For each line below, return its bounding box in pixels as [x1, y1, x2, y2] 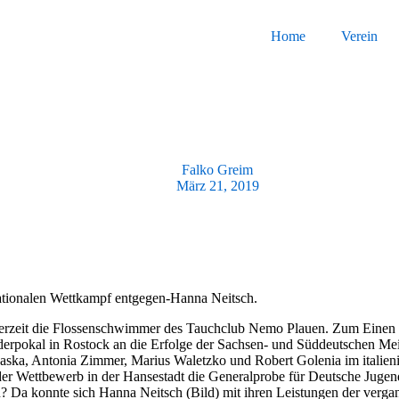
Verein [341, 28, 378, 44]
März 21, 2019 [175, 178, 259, 193]
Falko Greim [182, 162, 253, 177]
